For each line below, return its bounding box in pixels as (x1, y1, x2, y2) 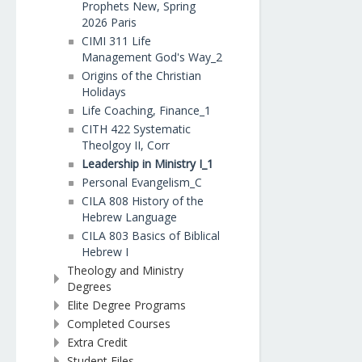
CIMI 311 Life (82, 33, 151, 48)
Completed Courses (67, 316, 170, 331)
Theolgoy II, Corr (82, 137, 170, 153)
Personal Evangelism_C (82, 175, 202, 190)
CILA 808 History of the (82, 193, 204, 208)
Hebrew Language (82, 209, 177, 225)
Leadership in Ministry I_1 (82, 156, 213, 171)
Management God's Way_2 (82, 49, 222, 65)
